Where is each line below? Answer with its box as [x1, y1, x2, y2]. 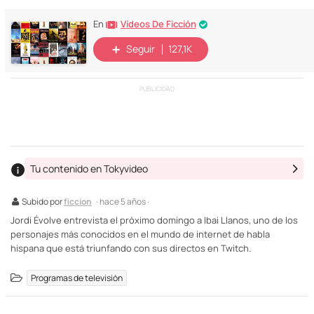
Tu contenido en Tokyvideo [30, 162, 148, 175]
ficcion [64, 195, 92, 207]
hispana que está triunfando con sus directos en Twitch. [11, 241, 251, 254]
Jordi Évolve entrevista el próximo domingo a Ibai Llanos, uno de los [11, 213, 298, 226]
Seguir [126, 42, 155, 56]
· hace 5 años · [96, 195, 149, 207]
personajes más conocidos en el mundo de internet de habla [11, 227, 270, 240]
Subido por [22, 195, 64, 207]
